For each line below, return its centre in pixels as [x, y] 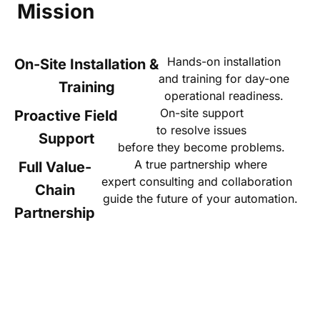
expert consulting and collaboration [200, 181]
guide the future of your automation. [200, 198]
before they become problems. [201, 147]
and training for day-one [224, 78]
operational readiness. [224, 95]
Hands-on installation [224, 61]
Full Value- [55, 167]
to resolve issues [201, 130]
